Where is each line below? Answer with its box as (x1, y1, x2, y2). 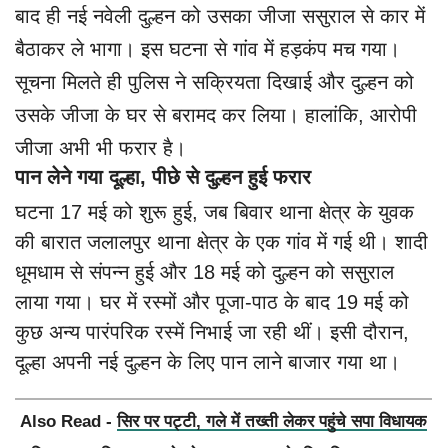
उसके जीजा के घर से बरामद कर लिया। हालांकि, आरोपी (15, 104, 417, 127)
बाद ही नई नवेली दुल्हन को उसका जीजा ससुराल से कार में (15, 5, 425, 28)
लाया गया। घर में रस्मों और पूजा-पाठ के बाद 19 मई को (15, 291, 409, 314)
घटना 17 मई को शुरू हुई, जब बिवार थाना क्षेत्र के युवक (15, 201, 414, 224)
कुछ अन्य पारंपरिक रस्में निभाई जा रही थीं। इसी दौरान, (15, 321, 409, 344)
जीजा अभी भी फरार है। (15, 137, 186, 160)
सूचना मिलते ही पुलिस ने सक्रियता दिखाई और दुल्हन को (15, 71, 414, 94)
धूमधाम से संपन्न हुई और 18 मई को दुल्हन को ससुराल (15, 261, 394, 284)
